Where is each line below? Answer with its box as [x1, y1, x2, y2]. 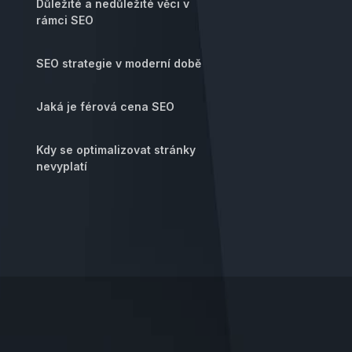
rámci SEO [36, 13, 93, 27]
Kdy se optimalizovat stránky [36, 143, 196, 156]
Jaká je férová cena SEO [36, 100, 174, 113]
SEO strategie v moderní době [36, 57, 201, 70]
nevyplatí [36, 159, 87, 173]
